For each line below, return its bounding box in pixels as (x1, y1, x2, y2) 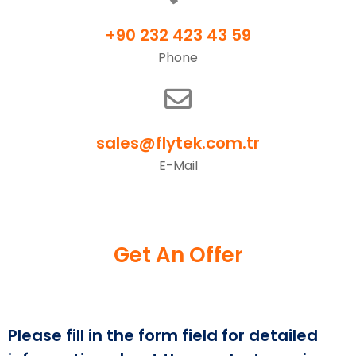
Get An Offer (113, 241, 243, 270)
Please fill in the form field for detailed (8, 324, 318, 347)
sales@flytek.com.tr (96, 132, 260, 155)
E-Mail (158, 157, 198, 176)
